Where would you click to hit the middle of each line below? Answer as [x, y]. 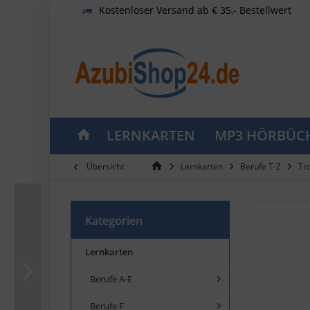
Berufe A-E [111, 279]
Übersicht [105, 166]
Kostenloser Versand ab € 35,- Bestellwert [195, 10]
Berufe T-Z [261, 166]
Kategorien [114, 220]
